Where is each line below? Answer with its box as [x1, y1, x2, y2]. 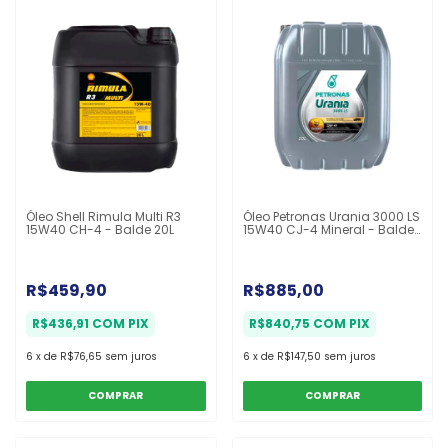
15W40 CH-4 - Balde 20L [26, 220, 174, 238]
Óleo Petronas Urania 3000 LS [242, 207, 420, 225]
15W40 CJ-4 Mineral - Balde [242, 220, 414, 238]
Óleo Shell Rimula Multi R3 [26, 207, 181, 225]
